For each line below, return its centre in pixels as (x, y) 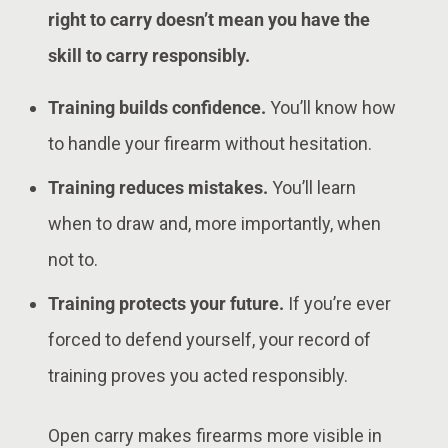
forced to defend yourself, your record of (209, 339)
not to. (73, 259)
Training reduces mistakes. (158, 187)
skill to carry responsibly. (149, 55)
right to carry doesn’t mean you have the (209, 19)
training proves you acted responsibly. (198, 375)
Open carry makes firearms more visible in (215, 435)
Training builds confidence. (157, 107)
